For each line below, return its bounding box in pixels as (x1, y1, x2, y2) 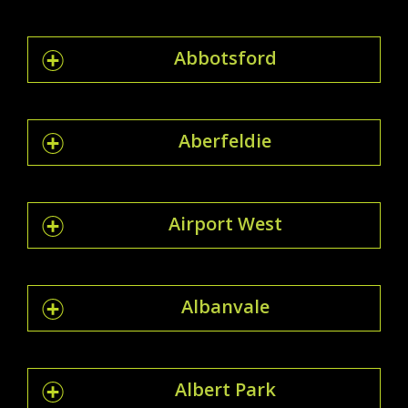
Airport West (168, 210, 282, 236)
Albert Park (174, 376, 276, 402)
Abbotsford (173, 45, 277, 70)
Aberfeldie (178, 127, 271, 153)
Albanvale (180, 293, 270, 319)
